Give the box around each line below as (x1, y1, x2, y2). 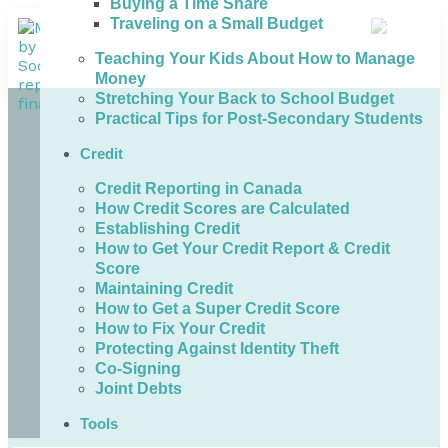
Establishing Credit (95, 219, 240, 237)
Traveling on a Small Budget (110, 14, 323, 32)
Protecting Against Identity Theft (95, 339, 339, 357)
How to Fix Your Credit (95, 319, 265, 337)
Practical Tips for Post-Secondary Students (95, 109, 423, 127)
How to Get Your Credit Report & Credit (95, 239, 390, 257)
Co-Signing (95, 359, 181, 377)
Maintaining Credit (95, 279, 233, 297)
